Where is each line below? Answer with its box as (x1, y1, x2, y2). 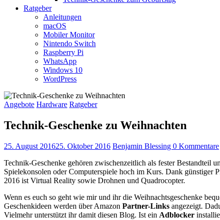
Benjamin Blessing (112, 142, 173, 151)
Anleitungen (43, 13, 82, 22)
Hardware (36, 100, 67, 109)
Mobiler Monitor (43, 30, 95, 39)
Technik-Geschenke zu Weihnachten (4, 119, 187, 132)
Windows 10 (43, 66, 82, 75)
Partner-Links (122, 202, 169, 211)
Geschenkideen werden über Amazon (4, 202, 122, 211)
